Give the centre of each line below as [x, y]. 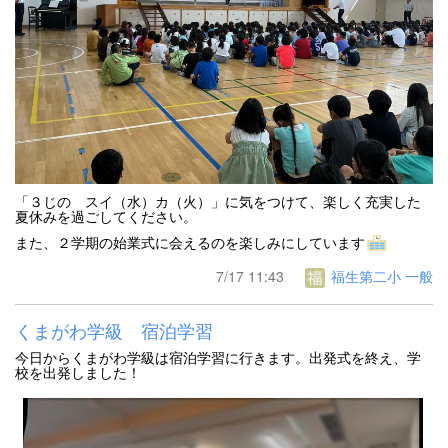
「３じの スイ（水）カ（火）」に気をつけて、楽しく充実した [218, 201]
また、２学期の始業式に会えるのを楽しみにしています [190, 242]
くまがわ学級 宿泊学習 [114, 330]
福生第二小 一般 [380, 276]
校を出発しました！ [78, 372]
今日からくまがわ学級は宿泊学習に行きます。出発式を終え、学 [218, 357]
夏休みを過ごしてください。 [106, 216]
